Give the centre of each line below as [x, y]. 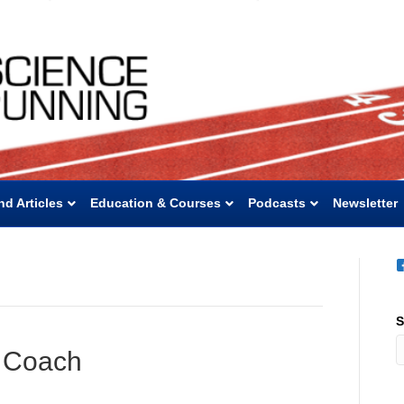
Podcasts [277, 203]
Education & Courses [156, 203]
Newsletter [365, 203]
